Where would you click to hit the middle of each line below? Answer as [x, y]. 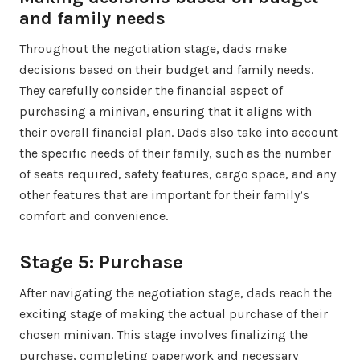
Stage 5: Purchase [101, 262]
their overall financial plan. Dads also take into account [179, 132]
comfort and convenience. [94, 215]
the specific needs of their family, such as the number [175, 153]
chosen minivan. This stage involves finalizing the [164, 334]
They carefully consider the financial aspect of [151, 90]
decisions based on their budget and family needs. [166, 69]
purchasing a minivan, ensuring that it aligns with [166, 111]
